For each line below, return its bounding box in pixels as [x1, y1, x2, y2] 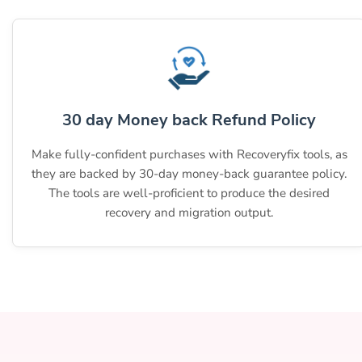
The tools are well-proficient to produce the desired [48, 185, 330, 202]
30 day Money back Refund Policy [62, 109, 316, 132]
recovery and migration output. [105, 204, 273, 221]
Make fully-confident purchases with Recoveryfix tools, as [31, 146, 347, 163]
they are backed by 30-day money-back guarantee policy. [32, 166, 347, 183]
